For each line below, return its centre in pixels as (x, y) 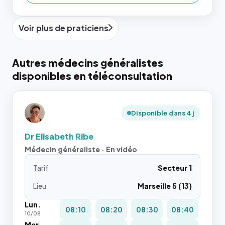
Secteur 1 (175, 168)
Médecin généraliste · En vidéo (81, 149)
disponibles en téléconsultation (92, 76)
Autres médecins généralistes (88, 63)
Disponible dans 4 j (163, 113)
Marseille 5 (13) (165, 186)
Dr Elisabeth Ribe (59, 136)
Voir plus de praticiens (64, 28)
